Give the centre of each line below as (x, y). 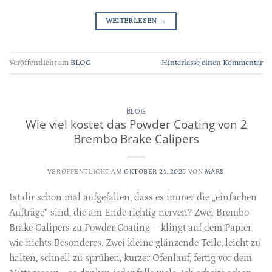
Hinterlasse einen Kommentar (212, 62)
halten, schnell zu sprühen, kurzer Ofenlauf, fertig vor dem (131, 258)
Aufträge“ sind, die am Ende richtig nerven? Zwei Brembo (129, 213)
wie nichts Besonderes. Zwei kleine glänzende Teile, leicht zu (135, 243)
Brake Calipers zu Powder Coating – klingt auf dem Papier (130, 228)
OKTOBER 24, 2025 (155, 172)
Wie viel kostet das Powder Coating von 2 (136, 124)
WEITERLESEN (132, 21)
